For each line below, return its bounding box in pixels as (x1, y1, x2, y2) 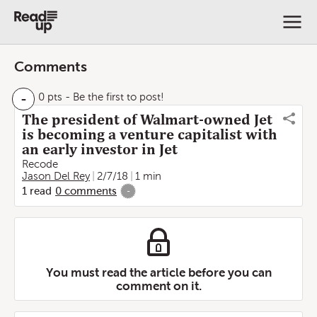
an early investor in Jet (22, 141, 178, 158)
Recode (22, 158, 58, 170)
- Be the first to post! (62, 91, 164, 103)
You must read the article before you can (45, 265, 272, 279)
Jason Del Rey (22, 171, 90, 182)
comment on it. (115, 279, 202, 293)
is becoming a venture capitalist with (22, 126, 277, 143)
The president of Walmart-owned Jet (22, 111, 272, 128)
